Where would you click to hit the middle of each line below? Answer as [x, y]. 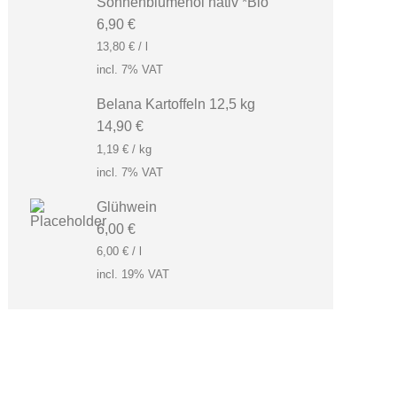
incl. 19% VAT [133, 275]
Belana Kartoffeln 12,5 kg [176, 105]
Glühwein [127, 206]
